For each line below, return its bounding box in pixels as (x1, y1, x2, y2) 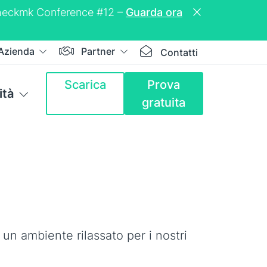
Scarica (64, 77, 106, 92)
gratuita (142, 95, 186, 110)
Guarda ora (126, 6, 182, 18)
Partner (81, 45, 118, 57)
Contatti (160, 46, 198, 58)
